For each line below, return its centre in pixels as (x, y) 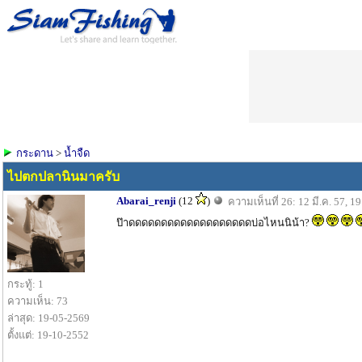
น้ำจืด (77, 153)
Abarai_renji (146, 201)
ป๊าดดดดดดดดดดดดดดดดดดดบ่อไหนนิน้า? (214, 223)
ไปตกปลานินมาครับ (63, 177)
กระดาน (35, 153)
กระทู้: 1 (25, 284)
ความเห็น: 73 (38, 301)
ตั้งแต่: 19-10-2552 (48, 335)
